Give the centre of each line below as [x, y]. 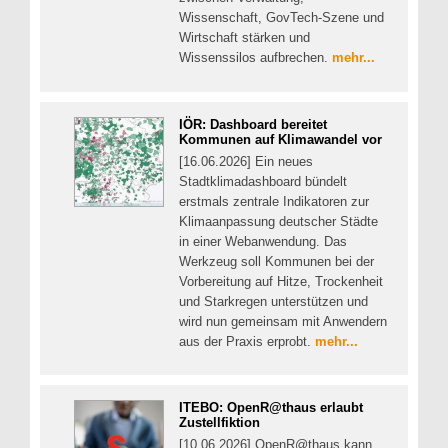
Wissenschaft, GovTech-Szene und [281, 18]
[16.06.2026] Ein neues [246, 161]
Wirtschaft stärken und [244, 38]
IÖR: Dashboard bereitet [253, 124]
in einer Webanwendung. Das [263, 241]
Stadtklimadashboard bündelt [263, 181]
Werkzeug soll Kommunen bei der [276, 261]
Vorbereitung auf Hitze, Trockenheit [281, 281]
